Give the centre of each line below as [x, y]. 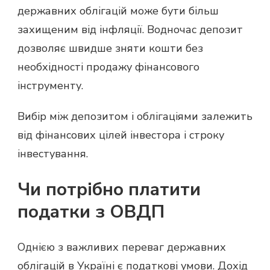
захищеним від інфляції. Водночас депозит [130, 30]
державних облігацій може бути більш [118, 11]
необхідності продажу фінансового [108, 67]
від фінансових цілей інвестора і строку [121, 135]
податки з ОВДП [91, 212]
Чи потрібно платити [109, 189]
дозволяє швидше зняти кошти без [110, 49]
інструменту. [50, 86]
